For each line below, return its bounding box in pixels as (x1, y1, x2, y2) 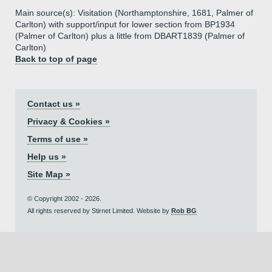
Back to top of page (15, 54, 97, 64)
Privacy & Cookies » (27, 117, 110, 126)
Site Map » (27, 169, 70, 179)
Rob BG (171, 207, 197, 214)
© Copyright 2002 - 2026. (27, 195, 101, 202)
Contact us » (27, 99, 80, 109)
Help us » (27, 152, 66, 161)
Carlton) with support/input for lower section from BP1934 (15, 19, 235, 29)
